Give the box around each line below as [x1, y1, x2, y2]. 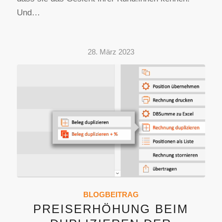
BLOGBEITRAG [83, 190, 139, 199]
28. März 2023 [87, 48, 134, 56]
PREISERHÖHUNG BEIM [33, 202, 189, 216]
